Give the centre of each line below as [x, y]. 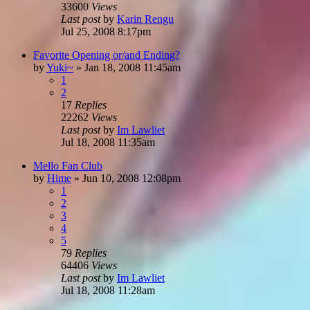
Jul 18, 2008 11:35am [108, 142]
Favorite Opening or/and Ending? [107, 55]
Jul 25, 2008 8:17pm [106, 31]
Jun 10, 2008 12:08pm [131, 178]
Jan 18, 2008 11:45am [133, 67]
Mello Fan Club [68, 165]
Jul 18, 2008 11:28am [108, 290]
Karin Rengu [145, 19]
